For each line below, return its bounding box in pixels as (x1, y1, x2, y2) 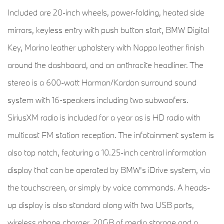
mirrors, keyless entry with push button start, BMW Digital (7, 24, 209, 35)
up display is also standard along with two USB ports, (7, 199, 194, 210)
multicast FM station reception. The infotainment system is (7, 129, 214, 140)
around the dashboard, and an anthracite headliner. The (7, 59, 203, 70)
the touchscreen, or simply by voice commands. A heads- (7, 182, 210, 193)
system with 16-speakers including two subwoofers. (7, 94, 188, 105)
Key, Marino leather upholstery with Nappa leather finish (7, 42, 204, 53)
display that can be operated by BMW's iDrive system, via (7, 164, 210, 175)
